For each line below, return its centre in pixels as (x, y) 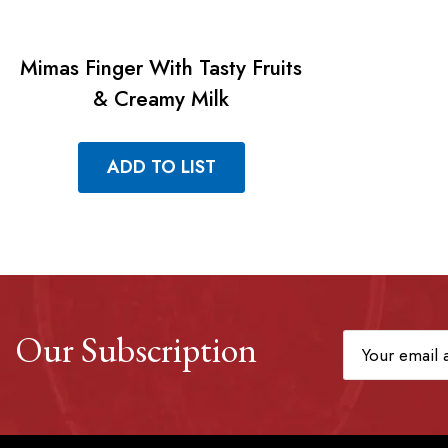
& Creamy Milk (161, 98)
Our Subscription (136, 349)
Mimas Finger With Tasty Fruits (161, 67)
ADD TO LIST (161, 166)
